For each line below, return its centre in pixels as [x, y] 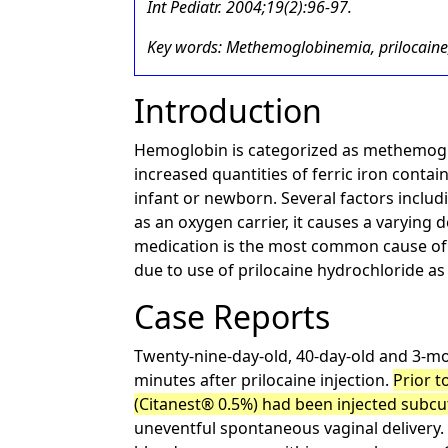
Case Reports [232, 316]
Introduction [228, 110]
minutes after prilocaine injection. [264, 380]
